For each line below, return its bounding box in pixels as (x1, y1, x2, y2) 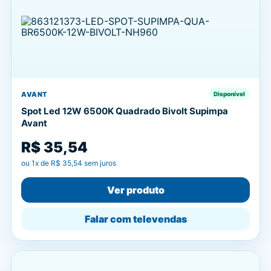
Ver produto (106, 184, 165, 196)
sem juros (82, 158, 116, 168)
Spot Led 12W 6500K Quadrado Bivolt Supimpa (21, 105, 228, 117)
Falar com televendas (84, 213, 187, 225)
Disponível (214, 90, 245, 97)
